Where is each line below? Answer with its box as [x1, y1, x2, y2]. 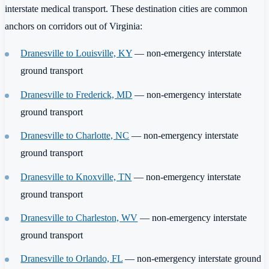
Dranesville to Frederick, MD [20, 88, 133, 100]
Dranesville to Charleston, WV [20, 211, 138, 223]
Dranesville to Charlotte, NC [20, 130, 130, 142]
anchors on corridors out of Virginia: [5, 20, 142, 32]
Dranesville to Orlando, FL [20, 253, 123, 265]
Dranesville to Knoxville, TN [20, 171, 132, 183]
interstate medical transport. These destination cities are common [5, 2, 247, 14]
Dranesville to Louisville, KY [20, 47, 133, 59]
